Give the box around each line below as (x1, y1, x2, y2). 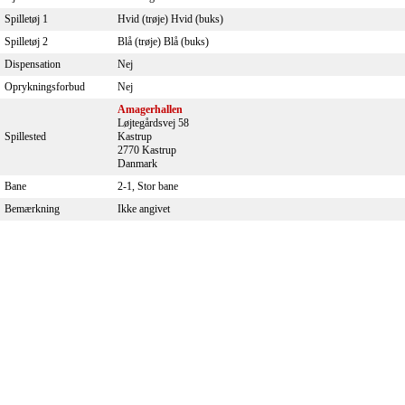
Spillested (5, 130, 46, 143)
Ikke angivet (118, 202, 170, 215)
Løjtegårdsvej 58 (118, 117, 189, 129)
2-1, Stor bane (118, 180, 178, 193)
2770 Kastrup (118, 144, 176, 156)
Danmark (118, 157, 157, 170)
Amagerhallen (118, 103, 183, 116)
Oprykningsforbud (5, 80, 85, 93)
